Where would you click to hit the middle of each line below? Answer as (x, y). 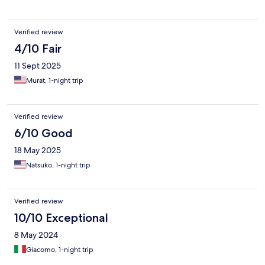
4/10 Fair (38, 49)
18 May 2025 (38, 151)
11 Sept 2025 (38, 66)
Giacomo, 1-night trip (60, 250)
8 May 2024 (36, 235)
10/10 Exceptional (61, 218)
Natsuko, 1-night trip (58, 165)
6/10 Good (43, 133)
